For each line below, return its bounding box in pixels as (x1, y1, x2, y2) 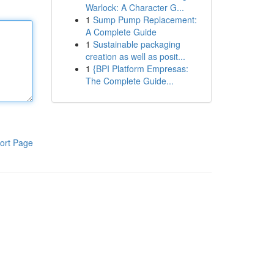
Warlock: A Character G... (85, 1, 184, 13)
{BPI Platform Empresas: (92, 62, 188, 75)
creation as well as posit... (85, 50, 185, 62)
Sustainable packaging (92, 38, 180, 50)
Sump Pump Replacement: (92, 13, 197, 26)
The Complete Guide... (85, 75, 174, 87)
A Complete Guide (85, 26, 157, 38)
